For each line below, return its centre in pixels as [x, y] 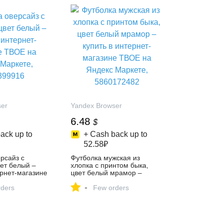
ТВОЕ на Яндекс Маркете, [114, 188]
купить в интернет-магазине [116, 180]
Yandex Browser [97, 106]
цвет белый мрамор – [107, 173]
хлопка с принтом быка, [110, 165]
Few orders [111, 188]
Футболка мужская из [106, 158]
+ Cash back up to [115, 134]
